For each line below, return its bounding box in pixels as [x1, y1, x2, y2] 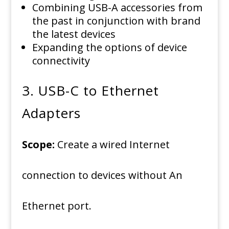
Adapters [21, 104, 81, 122]
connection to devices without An [21, 168, 182, 182]
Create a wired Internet [57, 138, 170, 151]
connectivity [32, 54, 90, 67]
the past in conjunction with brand [32, 14, 200, 28]
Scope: [21, 138, 55, 151]
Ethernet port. [21, 199, 91, 213]
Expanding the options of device [32, 40, 187, 54]
